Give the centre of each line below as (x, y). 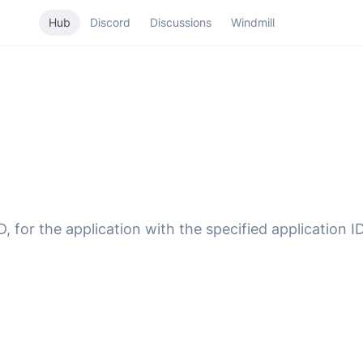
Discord (110, 22)
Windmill (252, 22)
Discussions (180, 22)
